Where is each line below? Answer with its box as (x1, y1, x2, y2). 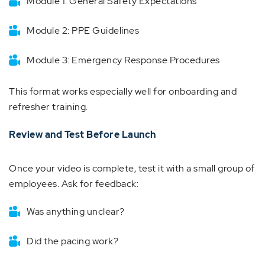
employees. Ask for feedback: (9, 177, 138, 190)
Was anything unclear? (27, 205, 125, 218)
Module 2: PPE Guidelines (27, 24, 139, 37)
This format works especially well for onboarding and (9, 85, 237, 98)
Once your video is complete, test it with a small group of (9, 162, 254, 174)
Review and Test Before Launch (9, 128, 156, 141)
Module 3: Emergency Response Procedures (27, 54, 220, 66)
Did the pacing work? (27, 235, 118, 247)
